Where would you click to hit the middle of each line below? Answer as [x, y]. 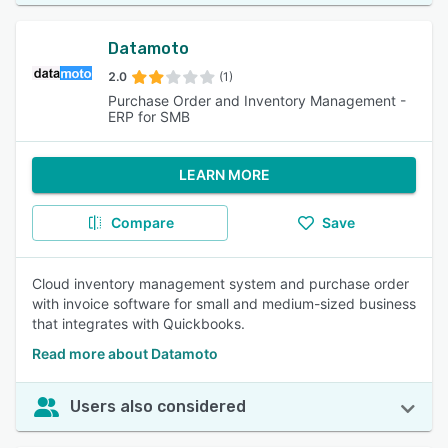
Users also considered [158, 406]
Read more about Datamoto [125, 353]
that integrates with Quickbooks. [138, 323]
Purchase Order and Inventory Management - [257, 100]
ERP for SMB [149, 116]
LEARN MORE [224, 174]
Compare [142, 222]
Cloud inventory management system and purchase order [220, 283]
